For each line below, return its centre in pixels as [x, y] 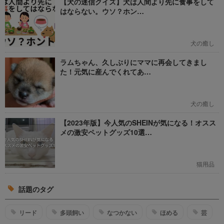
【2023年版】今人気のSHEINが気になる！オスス [138, 123]
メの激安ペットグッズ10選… [106, 132]
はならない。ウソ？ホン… [102, 11]
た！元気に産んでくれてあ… [105, 72]
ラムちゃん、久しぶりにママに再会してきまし [133, 62]
